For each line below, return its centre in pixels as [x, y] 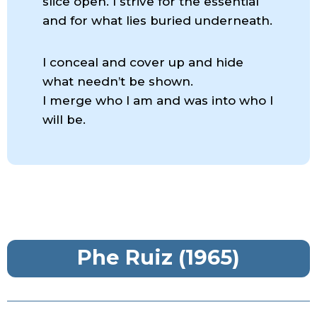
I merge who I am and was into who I [158, 100]
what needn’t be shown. [118, 81]
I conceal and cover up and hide [143, 62]
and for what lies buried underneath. [157, 20]
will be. [64, 119]
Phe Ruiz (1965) [158, 257]
